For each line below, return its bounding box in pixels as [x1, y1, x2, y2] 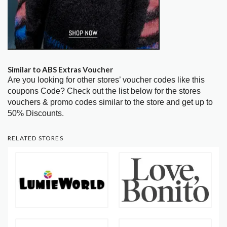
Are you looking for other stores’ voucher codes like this [8, 75, 205, 85]
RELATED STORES [8, 134, 63, 142]
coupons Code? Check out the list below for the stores [8, 87, 201, 96]
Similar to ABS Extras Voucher [8, 65, 113, 74]
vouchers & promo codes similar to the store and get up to [8, 98, 213, 107]
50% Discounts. [8, 109, 64, 118]
